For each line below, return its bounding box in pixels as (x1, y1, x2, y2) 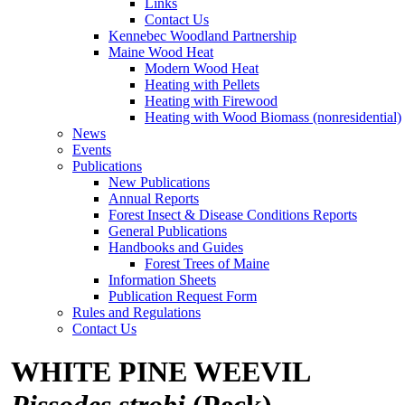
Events (72, 141, 111, 157)
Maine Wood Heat (108, 43, 213, 60)
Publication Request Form (108, 287, 257, 304)
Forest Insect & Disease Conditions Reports (108, 206, 357, 222)
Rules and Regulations (72, 304, 201, 320)
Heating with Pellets (145, 76, 259, 92)
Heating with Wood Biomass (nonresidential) (145, 108, 401, 125)
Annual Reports (108, 190, 199, 206)
